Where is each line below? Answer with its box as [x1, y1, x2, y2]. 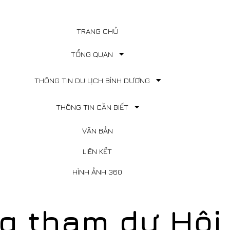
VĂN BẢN [82, 126, 113, 136]
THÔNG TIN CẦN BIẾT [55, 102, 130, 111]
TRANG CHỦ [76, 26, 119, 35]
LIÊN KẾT [83, 147, 112, 156]
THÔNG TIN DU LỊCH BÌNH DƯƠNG [34, 76, 152, 85]
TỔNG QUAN [71, 49, 116, 59]
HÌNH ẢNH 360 [72, 167, 123, 177]
